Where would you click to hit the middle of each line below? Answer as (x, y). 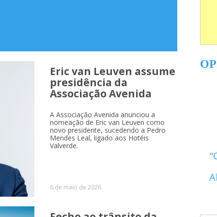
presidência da (89, 82)
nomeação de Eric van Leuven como (108, 122)
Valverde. (64, 146)
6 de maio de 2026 (76, 187)
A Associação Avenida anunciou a (103, 115)
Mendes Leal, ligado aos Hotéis (100, 138)
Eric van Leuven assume (113, 71)
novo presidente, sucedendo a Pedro (108, 130)
